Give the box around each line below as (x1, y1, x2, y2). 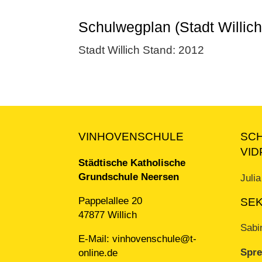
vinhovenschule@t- (112, 233, 197, 244)
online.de (78, 247, 118, 258)
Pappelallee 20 (78, 195, 143, 206)
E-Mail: (78, 233, 113, 244)
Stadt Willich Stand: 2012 (78, 44, 205, 56)
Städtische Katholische (78, 157, 186, 168)
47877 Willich (78, 209, 137, 220)
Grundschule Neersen (78, 171, 180, 182)
